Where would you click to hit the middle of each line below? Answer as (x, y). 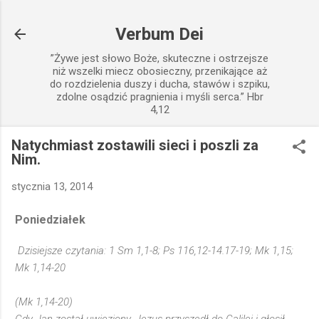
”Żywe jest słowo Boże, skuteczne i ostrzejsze (159, 58)
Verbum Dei (159, 34)
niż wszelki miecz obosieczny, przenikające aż (159, 71)
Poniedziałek (50, 219)
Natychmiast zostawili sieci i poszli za (135, 145)
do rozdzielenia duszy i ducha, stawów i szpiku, (159, 84)
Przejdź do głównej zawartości (159, 18)
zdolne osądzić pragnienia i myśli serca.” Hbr (159, 97)
